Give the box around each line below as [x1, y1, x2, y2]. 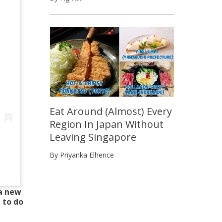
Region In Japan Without [50, 117, 164, 131]
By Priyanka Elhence [50, 150, 114, 160]
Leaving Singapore [50, 130, 136, 144]
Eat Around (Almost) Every [50, 105, 172, 118]
